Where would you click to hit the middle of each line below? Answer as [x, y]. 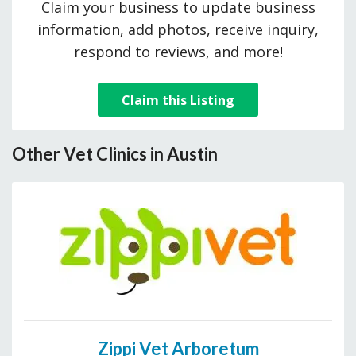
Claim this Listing [178, 100]
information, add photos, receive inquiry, [178, 30]
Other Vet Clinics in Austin [115, 154]
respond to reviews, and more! [178, 52]
